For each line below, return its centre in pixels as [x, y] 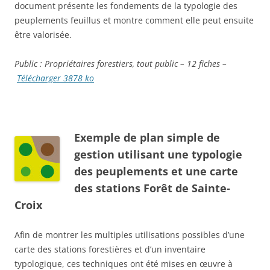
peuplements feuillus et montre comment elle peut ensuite [134, 20]
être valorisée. [43, 35]
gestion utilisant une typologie [158, 155]
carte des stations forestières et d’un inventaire [110, 250]
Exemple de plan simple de [147, 138]
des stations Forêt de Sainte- [152, 188]
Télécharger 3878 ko [55, 78]
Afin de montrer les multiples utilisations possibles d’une [130, 235]
